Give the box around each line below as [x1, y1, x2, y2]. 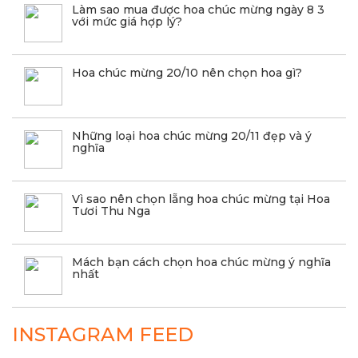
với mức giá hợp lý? [72, 14, 182, 29]
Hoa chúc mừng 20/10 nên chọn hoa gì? [72, 66, 302, 80]
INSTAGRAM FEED [12, 323, 193, 346]
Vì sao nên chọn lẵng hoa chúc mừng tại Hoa [72, 192, 330, 206]
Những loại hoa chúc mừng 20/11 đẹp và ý [72, 129, 312, 143]
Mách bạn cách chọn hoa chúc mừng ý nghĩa [72, 255, 331, 269]
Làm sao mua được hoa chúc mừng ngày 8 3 [72, 2, 324, 17]
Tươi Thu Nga [72, 204, 150, 218]
